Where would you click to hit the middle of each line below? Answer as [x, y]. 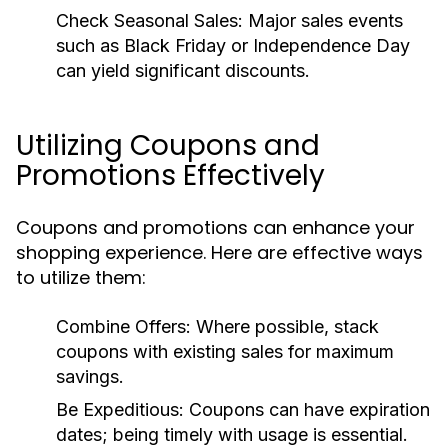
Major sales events [323, 20]
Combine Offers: [123, 326]
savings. [90, 376]
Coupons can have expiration [307, 409]
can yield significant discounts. [183, 70]
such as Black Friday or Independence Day [233, 45]
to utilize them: [81, 277]
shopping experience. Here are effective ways [219, 252]
